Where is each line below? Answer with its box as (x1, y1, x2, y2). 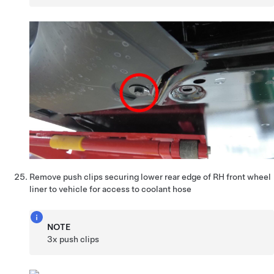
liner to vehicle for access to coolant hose (29, 183, 191, 194)
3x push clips (47, 234, 100, 244)
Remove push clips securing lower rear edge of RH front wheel (29, 171, 271, 182)
